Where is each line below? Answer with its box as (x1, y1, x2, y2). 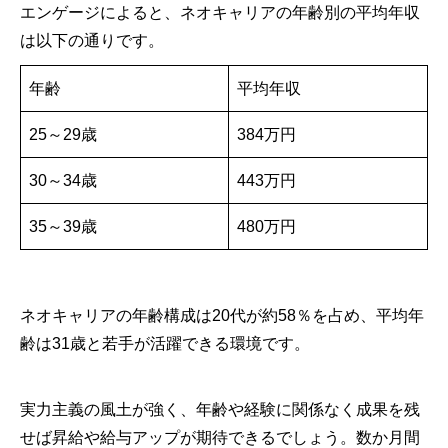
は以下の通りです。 (20, 32, 164, 49)
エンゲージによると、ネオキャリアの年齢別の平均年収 (20, 4, 420, 21)
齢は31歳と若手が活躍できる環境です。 (20, 335, 310, 352)
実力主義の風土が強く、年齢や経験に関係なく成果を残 (20, 401, 420, 418)
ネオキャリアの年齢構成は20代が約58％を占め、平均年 (20, 307, 424, 324)
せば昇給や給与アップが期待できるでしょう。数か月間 (20, 429, 420, 446)
